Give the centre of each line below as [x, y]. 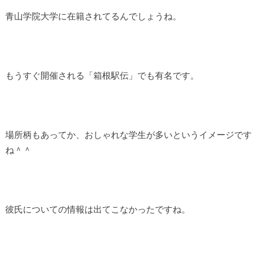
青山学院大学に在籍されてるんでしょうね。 [93, 16]
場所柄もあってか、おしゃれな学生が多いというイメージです [128, 135]
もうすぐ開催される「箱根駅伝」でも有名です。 [102, 75]
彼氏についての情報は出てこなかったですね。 [97, 209]
